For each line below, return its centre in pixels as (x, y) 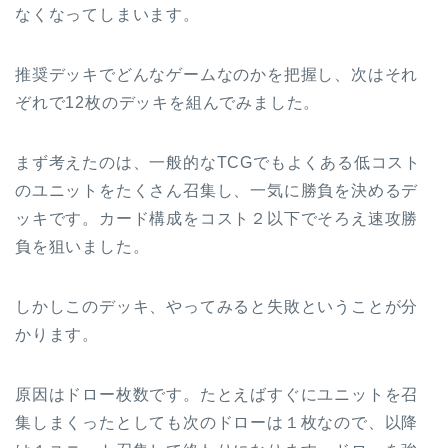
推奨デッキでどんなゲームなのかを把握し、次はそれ (217, 74)
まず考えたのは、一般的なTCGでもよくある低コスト (218, 162)
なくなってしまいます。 (107, 14)
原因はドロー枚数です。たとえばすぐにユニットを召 (217, 394)
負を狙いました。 (82, 246)
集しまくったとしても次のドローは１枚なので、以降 (217, 422)
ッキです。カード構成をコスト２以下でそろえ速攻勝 (217, 218)
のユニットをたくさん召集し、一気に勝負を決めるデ (217, 190)
